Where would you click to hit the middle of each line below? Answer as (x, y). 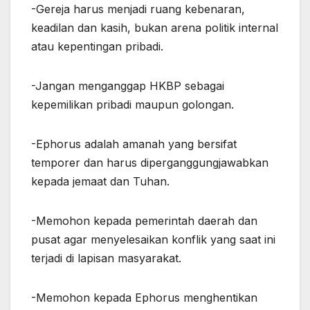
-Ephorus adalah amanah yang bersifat (134, 144)
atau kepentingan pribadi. (97, 46)
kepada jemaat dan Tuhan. (100, 181)
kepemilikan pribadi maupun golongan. (133, 104)
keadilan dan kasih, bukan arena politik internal (155, 27)
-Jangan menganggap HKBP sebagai (128, 85)
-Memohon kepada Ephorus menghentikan (144, 297)
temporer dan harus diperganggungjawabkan (150, 162)
